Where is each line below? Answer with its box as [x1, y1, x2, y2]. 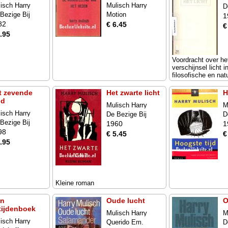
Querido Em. [106, 218, 144, 226]
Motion [106, 11, 126, 18]
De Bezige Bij [106, 110, 147, 118]
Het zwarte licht [106, 89, 160, 97]
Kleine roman [55, 179, 94, 187]
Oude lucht [106, 196, 145, 205]
